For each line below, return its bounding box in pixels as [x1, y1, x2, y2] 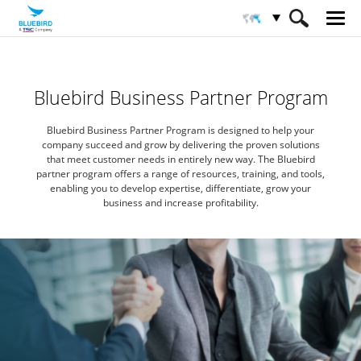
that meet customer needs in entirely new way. [46, 152, 255, 166]
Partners [93, 64, 139, 79]
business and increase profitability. [102, 196, 259, 210]
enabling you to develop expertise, [50, 181, 203, 195]
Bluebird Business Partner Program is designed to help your [47, 123, 314, 137]
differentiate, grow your [203, 181, 311, 195]
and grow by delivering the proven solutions [122, 138, 320, 151]
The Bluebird [255, 152, 315, 166]
